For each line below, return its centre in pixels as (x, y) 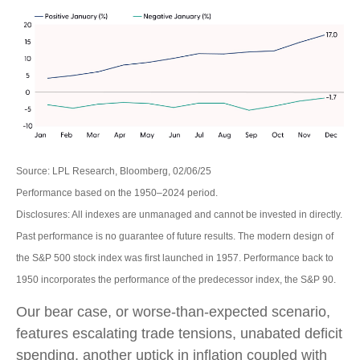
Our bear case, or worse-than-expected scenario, (173, 312)
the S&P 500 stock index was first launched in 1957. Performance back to (175, 258)
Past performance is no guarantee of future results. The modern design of (175, 237)
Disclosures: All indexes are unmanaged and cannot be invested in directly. (179, 215)
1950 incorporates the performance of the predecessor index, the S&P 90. (176, 280)
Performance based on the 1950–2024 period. (117, 193)
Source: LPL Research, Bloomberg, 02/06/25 (114, 172)
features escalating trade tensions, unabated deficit (179, 334)
